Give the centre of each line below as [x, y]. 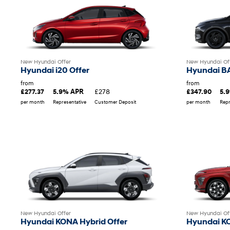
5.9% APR [68, 92]
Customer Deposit [115, 102]
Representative [70, 102]
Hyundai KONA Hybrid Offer [74, 221]
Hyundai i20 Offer [55, 70]
